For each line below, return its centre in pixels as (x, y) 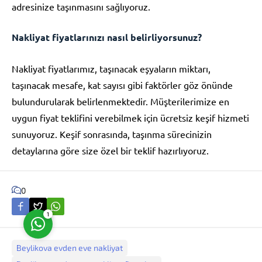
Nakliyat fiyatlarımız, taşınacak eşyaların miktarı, (111, 68)
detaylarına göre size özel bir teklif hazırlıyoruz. (110, 150)
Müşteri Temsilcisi (96, 90)
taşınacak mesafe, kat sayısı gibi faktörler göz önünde (122, 85)
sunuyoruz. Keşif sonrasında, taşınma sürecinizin (112, 134)
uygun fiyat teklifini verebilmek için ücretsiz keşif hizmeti (130, 117)
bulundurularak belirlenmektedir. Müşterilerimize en (120, 101)
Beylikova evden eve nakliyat (70, 247)
